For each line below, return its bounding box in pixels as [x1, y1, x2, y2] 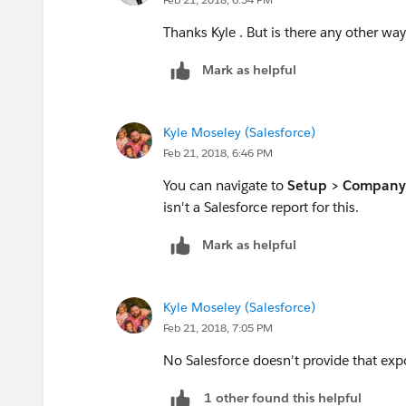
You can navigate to [163, 176, 287, 194]
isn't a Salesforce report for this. [163, 198, 362, 216]
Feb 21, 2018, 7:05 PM [163, 319, 273, 335]
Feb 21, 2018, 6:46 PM [163, 144, 273, 160]
